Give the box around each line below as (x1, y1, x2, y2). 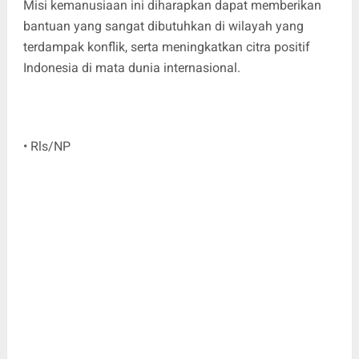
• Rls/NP (22, 138, 74, 154)
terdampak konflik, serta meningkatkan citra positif (22, 38, 310, 54)
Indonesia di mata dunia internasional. (22, 59, 240, 75)
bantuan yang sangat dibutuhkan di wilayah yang (22, 18, 304, 34)
